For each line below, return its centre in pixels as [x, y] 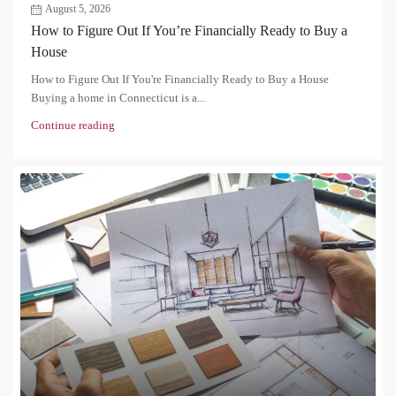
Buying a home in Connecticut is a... [118, 98]
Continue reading [73, 126]
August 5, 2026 [78, 9]
